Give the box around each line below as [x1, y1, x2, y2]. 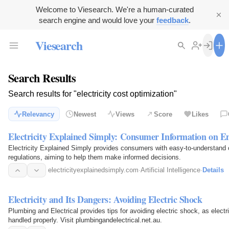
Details [202, 166, 224, 174]
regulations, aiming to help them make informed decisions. [8, 153, 181, 162]
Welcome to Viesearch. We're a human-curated [35, 5, 194, 14]
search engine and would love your [38, 16, 156, 25]
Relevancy [22, 110, 54, 118]
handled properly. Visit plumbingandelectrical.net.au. [8, 216, 162, 224]
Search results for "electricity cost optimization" [8, 89, 177, 99]
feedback [156, 16, 189, 25]
